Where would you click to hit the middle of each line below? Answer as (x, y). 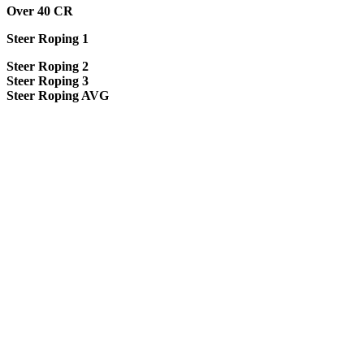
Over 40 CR (40, 11)
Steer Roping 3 (48, 81)
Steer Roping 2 (48, 66)
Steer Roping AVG (58, 95)
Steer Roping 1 (48, 39)
